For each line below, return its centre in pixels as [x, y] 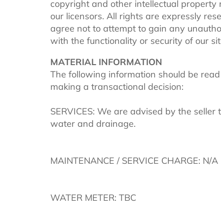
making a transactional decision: [117, 86]
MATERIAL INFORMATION [106, 62]
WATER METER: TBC [93, 197]
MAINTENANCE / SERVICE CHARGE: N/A [134, 160]
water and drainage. [93, 123]
